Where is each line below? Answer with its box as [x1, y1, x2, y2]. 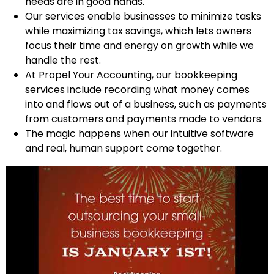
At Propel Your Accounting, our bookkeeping [24, 68, 237, 83]
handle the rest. [24, 53, 101, 68]
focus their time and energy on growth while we [24, 39, 254, 53]
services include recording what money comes [24, 83, 250, 97]
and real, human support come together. [24, 141, 222, 156]
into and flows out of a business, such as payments [24, 97, 267, 112]
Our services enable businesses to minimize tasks [24, 9, 261, 24]
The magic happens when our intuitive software [24, 127, 254, 141]
